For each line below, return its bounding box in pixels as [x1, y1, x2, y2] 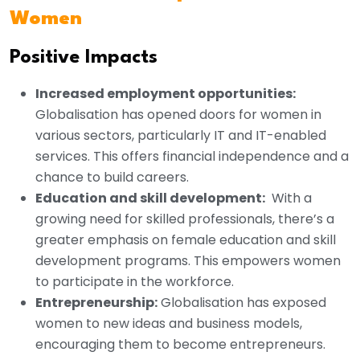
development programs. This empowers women [35, 252, 341, 271]
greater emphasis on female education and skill [35, 231, 336, 250]
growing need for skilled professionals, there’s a [35, 210, 334, 229]
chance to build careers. [35, 168, 189, 187]
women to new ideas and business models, [35, 314, 302, 333]
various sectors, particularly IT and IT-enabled [35, 126, 326, 145]
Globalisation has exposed [157, 293, 326, 313]
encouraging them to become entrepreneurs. [35, 335, 325, 354]
